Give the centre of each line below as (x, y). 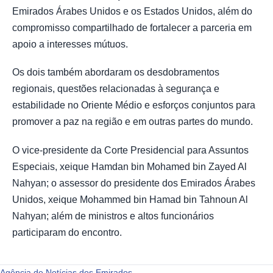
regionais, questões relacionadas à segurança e (116, 89)
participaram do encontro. (67, 232)
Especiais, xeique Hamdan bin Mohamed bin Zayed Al (129, 166)
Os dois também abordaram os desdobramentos (116, 73)
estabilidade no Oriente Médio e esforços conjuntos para (134, 105)
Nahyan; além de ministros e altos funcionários (113, 216)
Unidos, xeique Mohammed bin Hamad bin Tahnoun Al (130, 199)
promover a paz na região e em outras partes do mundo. (133, 122)
